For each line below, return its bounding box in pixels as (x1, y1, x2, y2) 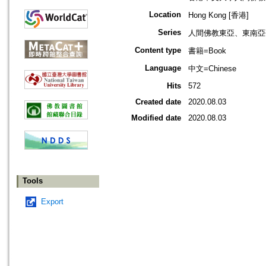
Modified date (131, 113, 181, 123)
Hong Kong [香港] (188, 11, 249, 20)
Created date (135, 97, 181, 107)
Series (158, 28, 181, 37)
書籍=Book (188, 46, 226, 56)
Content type (135, 46, 181, 55)
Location (149, 10, 181, 20)
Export (41, 197, 64, 207)
